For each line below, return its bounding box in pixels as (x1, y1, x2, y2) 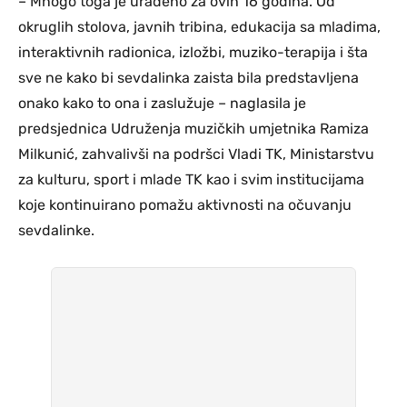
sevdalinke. (18, 222, 94, 240)
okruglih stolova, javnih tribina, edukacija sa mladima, (18, 18, 381, 36)
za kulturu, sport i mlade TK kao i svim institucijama (18, 171, 364, 189)
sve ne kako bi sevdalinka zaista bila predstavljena (18, 69, 359, 87)
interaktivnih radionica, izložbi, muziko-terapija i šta (18, 44, 368, 62)
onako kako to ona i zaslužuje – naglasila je (18, 94, 306, 113)
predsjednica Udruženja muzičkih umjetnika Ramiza (18, 120, 369, 138)
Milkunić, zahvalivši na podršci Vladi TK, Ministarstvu (18, 145, 374, 164)
